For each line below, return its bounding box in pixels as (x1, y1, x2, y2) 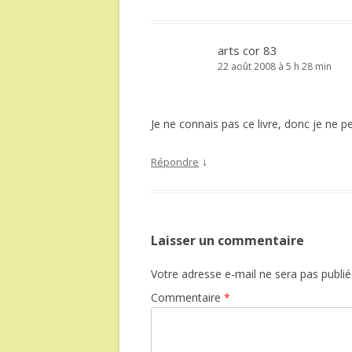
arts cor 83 (218, 42, 277, 58)
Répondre (151, 155, 199, 169)
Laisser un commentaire (151, 232, 304, 249)
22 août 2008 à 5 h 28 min (218, 60, 332, 73)
